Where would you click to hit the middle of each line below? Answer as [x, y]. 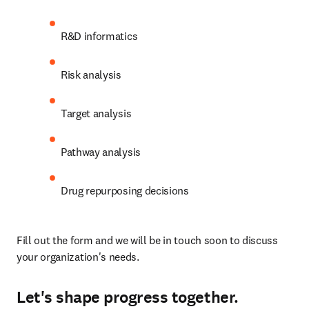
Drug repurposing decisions [125, 190]
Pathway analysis [101, 152]
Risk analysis [91, 74]
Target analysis [96, 113]
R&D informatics [99, 36]
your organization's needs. [78, 257]
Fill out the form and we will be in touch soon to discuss [147, 240]
